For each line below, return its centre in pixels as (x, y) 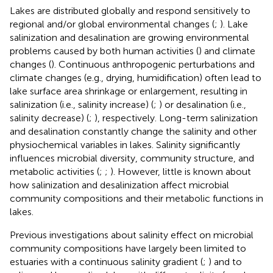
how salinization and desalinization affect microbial (119, 185)
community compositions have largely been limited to (128, 248)
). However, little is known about (181, 171)
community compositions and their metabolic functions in (136, 198)
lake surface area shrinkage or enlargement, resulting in (129, 91)
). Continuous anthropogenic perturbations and (153, 64)
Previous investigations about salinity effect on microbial (132, 235)
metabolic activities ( (55, 171)
